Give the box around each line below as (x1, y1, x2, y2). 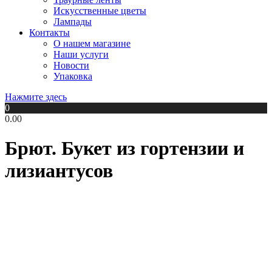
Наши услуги (53, 49, 109, 59)
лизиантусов (5, 160, 113, 182)
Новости (53, 59, 89, 70)
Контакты (29, 27, 70, 38)
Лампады (53, 16, 92, 27)
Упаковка (53, 70, 92, 81)
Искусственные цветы (53, 5, 146, 16)
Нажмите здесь (5, 91, 67, 102)
